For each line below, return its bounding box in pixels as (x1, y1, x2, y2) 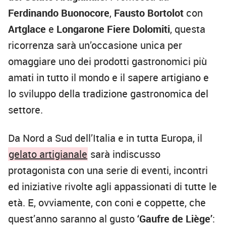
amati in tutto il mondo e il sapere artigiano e (8, 71, 209, 85)
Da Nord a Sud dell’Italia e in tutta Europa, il (8, 131, 202, 145)
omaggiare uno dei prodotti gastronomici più (8, 54, 207, 69)
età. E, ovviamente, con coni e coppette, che (8, 196, 206, 210)
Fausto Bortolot (114, 6, 184, 20)
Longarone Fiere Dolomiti (56, 22, 170, 36)
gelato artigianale (9, 147, 88, 161)
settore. (8, 103, 43, 117)
